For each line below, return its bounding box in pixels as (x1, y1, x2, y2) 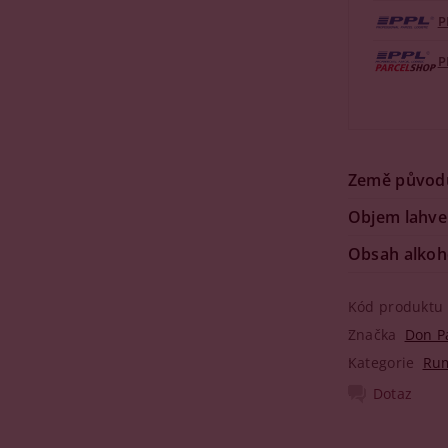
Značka (347, 325, 397, 344)
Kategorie (347, 353, 415, 372)
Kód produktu (347, 297, 444, 316)
